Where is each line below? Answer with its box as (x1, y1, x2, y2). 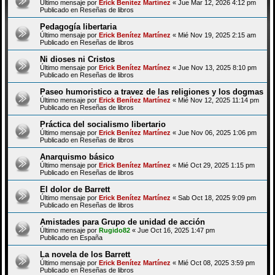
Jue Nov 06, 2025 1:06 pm (178, 128, 257, 136)
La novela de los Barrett (40, 249, 130, 259)
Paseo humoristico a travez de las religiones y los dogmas (40, 87, 263, 96)
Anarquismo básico (40, 152, 114, 161)
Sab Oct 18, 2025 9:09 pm (178, 193, 256, 201)
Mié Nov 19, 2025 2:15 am (178, 31, 256, 39)
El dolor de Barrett (40, 184, 110, 194)
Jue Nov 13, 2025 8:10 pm (178, 63, 257, 71)
